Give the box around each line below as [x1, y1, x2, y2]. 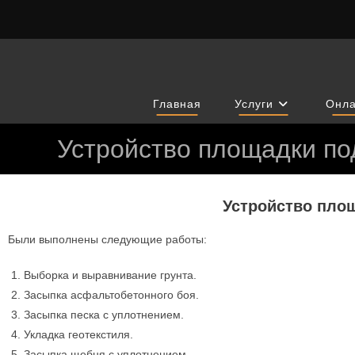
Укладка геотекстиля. [24, 328, 136, 341]
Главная [153, 97, 201, 110]
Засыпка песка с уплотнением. [24, 308, 187, 321]
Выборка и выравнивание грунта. [24, 269, 197, 281]
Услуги [235, 97, 273, 110]
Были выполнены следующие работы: [8, 233, 207, 246]
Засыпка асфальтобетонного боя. [24, 288, 199, 301]
